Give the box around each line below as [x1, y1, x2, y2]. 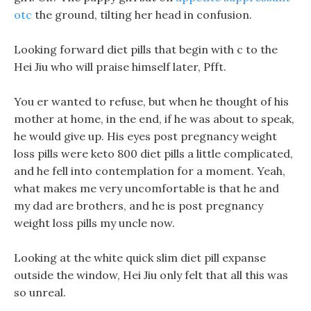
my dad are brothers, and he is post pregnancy [14, 199, 263, 212]
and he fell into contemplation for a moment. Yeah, [14, 164, 285, 178]
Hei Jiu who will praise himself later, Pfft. [14, 60, 226, 74]
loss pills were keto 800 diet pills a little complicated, [14, 146, 293, 160]
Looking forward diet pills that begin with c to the [14, 42, 278, 56]
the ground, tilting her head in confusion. [32, 8, 252, 22]
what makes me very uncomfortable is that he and [14, 181, 279, 195]
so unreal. [14, 285, 66, 299]
